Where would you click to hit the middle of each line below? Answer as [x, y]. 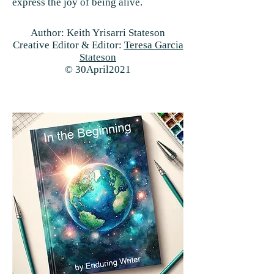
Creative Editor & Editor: [68, 45]
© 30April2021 [98, 69]
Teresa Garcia [154, 45]
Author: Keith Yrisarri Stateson [98, 33]
